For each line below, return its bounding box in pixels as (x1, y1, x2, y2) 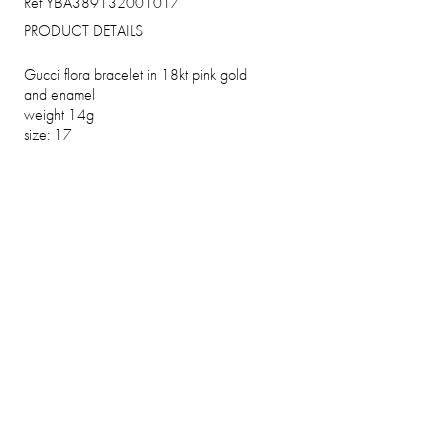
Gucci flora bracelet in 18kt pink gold (24, 66, 247, 85)
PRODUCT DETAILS (24, 22, 143, 41)
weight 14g (24, 106, 94, 125)
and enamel (24, 86, 95, 105)
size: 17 (24, 126, 72, 145)
